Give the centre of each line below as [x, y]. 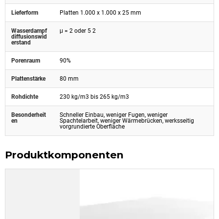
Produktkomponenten [64, 155]
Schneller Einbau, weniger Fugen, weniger [114, 115]
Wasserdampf [29, 31]
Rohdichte [25, 97]
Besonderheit [29, 115]
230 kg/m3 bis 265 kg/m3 [94, 97]
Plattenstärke [28, 78]
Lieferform [25, 12]
